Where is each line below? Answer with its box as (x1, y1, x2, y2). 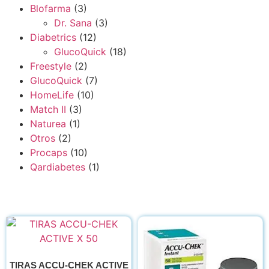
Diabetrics (30, 31, 76, 43)
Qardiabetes (30, 161, 85, 173)
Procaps (30, 147, 67, 159)
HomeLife (30, 89, 74, 101)
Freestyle (30, 60, 71, 72)
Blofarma (30, 2, 71, 14)
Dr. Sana (54, 17, 92, 29)
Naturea (30, 118, 66, 130)
